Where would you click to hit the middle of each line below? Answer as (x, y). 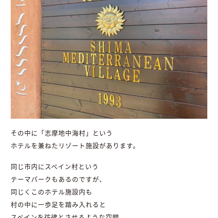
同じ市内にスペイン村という (55, 167)
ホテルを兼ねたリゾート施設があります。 (75, 146)
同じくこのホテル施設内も (52, 192)
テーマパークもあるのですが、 (59, 179)
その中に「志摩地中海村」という (62, 133)
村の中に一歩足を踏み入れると (59, 205)
